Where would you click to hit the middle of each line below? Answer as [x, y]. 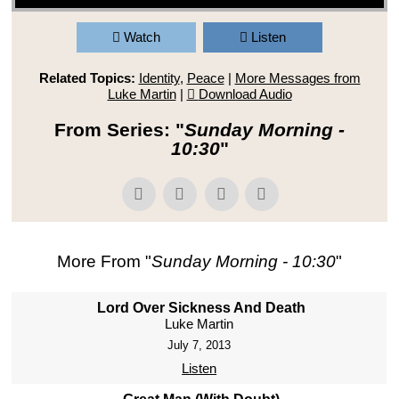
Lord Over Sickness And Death [202, 308]
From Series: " [119, 130]
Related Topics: [87, 78]
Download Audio [245, 94]
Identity [159, 78]
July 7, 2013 [199, 346]
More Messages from [297, 78]
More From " [104, 262]
